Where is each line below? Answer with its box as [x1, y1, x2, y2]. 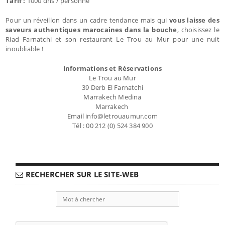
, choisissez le [177, 25, 219, 34]
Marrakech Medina [83, 92, 142, 101]
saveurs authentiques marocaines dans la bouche [6, 25, 177, 34]
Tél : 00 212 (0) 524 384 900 [72, 121, 153, 130]
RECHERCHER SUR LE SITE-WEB [23, 169, 139, 179]
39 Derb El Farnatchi [82, 82, 143, 92]
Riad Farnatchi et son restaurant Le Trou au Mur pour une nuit [6, 34, 219, 44]
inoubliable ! [6, 44, 43, 53]
